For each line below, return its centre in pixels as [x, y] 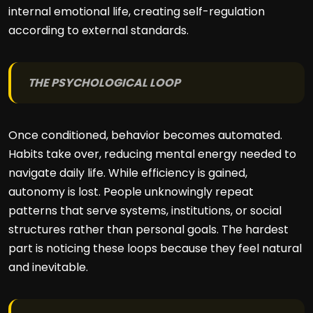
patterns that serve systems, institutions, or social [145, 211]
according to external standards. [99, 30]
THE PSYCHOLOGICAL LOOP [104, 83]
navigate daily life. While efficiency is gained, [128, 173]
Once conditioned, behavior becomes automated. [145, 135]
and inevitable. [48, 267]
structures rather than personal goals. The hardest [148, 230]
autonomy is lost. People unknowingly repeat [131, 192]
